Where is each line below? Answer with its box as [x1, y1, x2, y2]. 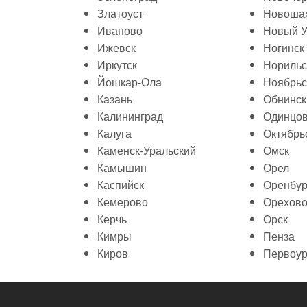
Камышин [97, 160, 147, 175]
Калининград [97, 108, 163, 124]
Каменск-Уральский [97, 143, 196, 158]
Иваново [97, 23, 143, 38]
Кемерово [97, 194, 148, 210]
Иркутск [97, 57, 137, 73]
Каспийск [97, 177, 144, 193]
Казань [97, 91, 132, 107]
